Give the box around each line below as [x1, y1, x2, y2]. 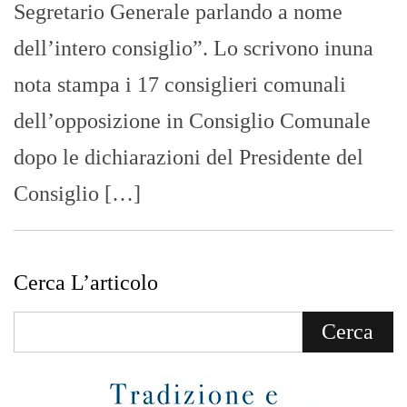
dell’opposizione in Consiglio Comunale [14, 109, 371, 134]
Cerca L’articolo [14, 271, 158, 295]
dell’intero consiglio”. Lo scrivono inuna [14, 36, 373, 61]
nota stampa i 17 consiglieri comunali [14, 73, 346, 97]
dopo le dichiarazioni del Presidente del [14, 145, 363, 170]
